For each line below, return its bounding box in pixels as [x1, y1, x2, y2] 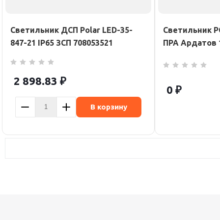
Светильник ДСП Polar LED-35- [10, 26, 133, 34]
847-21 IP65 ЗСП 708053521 [10, 38, 113, 47]
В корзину [90, 102, 127, 111]
